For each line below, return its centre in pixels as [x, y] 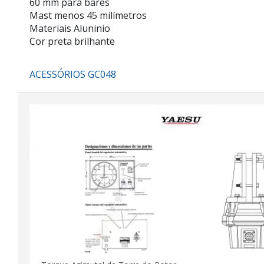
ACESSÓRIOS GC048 [73, 74]
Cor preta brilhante [72, 41]
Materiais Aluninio [70, 28]
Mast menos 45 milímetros [88, 15]
